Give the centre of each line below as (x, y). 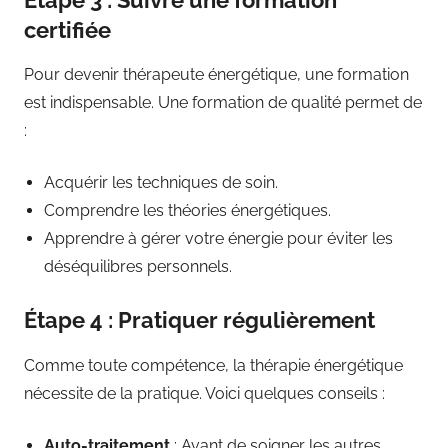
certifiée (67, 29)
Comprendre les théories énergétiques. (187, 210)
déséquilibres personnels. (138, 266)
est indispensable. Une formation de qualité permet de (223, 102)
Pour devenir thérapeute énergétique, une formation (216, 74)
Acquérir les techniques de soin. (161, 182)
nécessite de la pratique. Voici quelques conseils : (204, 393)
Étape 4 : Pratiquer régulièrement (199, 320)
